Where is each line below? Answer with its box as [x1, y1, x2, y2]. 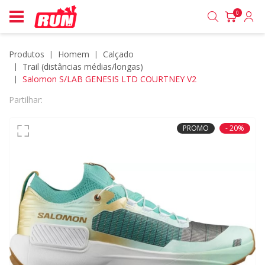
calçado [108, 49, 134, 60]
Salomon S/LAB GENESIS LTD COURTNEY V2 [22, 73, 196, 85]
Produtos [9, 49, 44, 60]
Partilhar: [9, 94, 43, 105]
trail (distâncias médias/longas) [28, 61, 143, 72]
